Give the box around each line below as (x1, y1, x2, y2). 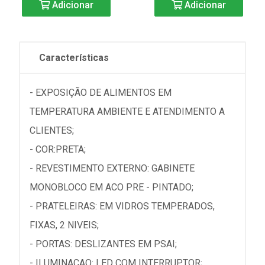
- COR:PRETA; (30, 143, 86, 155)
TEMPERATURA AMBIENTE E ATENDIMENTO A (30, 105, 225, 117)
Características (39, 51, 109, 63)
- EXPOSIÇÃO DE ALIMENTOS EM (30, 86, 172, 98)
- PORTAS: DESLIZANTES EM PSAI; (30, 238, 177, 250)
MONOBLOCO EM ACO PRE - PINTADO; (30, 181, 193, 193)
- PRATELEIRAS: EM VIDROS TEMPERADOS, (30, 200, 215, 212)
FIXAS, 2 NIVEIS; (30, 219, 99, 231)
